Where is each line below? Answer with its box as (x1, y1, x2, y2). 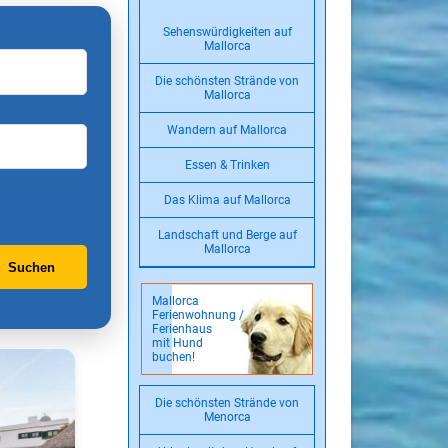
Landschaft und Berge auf (157, 228, 297, 242)
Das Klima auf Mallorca (163, 193, 291, 207)
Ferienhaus (152, 322, 212, 336)
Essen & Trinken (184, 158, 270, 172)
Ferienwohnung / (152, 308, 244, 322)
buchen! (152, 350, 195, 364)
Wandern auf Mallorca (167, 123, 287, 137)
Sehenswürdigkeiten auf (162, 25, 292, 39)
